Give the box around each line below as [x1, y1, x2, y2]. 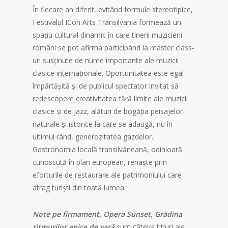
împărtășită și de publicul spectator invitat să [33, 81, 179, 91]
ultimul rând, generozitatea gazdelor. [33, 132, 153, 142]
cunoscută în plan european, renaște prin [33, 157, 167, 167]
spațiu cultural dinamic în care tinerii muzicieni [33, 30, 182, 40]
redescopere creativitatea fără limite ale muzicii [33, 94, 188, 104]
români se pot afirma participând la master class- [33, 43, 194, 53]
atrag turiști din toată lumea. [33, 183, 126, 193]
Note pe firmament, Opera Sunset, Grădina [33, 209, 182, 219]
